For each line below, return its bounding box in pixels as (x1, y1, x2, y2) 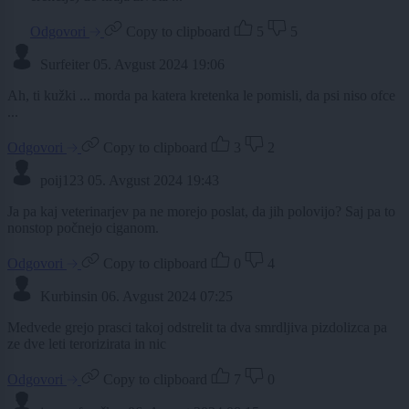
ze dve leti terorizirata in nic (7, 336, 166, 352)
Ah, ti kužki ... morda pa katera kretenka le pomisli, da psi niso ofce (7, 88, 395, 104)
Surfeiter (40, 57, 89, 73)
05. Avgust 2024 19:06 (93, 57, 225, 73)
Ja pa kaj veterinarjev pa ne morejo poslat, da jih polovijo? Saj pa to (7, 204, 395, 220)
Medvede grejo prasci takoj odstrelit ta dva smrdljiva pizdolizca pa (7, 320, 387, 336)
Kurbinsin (40, 288, 98, 305)
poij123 (40, 173, 84, 189)
